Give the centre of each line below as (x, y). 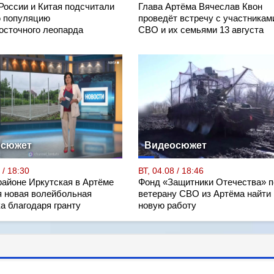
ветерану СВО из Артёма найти (204, 194)
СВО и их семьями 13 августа (201, 30)
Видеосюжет (175, 145)
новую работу (167, 205)
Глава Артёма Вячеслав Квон (200, 6)
